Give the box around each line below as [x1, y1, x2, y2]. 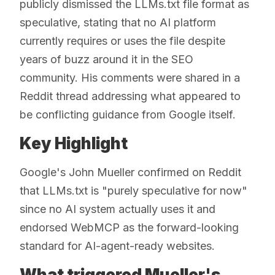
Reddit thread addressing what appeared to [20, 89, 241, 103]
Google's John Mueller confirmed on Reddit [20, 165, 241, 179]
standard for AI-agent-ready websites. [20, 239, 215, 252]
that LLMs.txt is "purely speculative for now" [20, 184, 247, 197]
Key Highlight [20, 133, 128, 153]
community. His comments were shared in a [20, 71, 240, 84]
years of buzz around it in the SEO [20, 52, 193, 66]
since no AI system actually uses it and [20, 202, 215, 215]
